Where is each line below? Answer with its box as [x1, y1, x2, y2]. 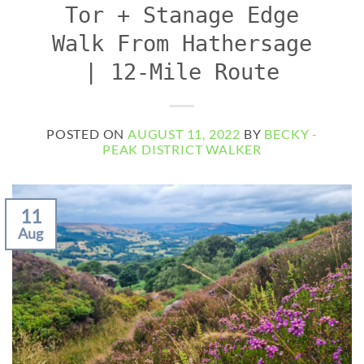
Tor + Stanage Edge [65, 2, 299, 28]
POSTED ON [46, 125, 128, 141]
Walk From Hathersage [52, 31, 312, 57]
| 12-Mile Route [84, 59, 279, 85]
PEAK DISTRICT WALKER [102, 141, 262, 157]
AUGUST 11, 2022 [128, 125, 241, 141]
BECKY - [264, 125, 318, 141]
